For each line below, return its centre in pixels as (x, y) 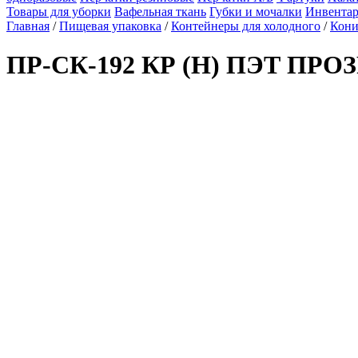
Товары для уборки (59, 12)
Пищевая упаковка (110, 26)
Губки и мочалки (256, 12)
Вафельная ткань (160, 12)
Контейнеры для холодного (246, 26)
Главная (28, 26)
